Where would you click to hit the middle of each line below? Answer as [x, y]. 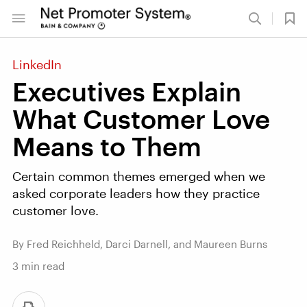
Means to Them [107, 146]
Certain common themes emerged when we [139, 176]
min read [41, 266]
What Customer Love [141, 119]
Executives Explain [127, 91]
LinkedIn [37, 64]
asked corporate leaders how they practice [136, 193]
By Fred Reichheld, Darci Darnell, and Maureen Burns [140, 244]
